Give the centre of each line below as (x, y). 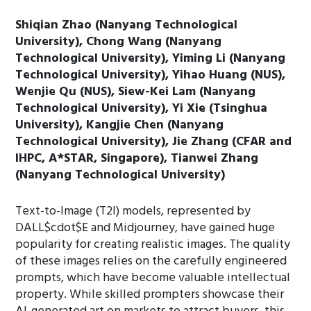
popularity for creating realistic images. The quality (153, 245)
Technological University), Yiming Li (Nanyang (151, 59)
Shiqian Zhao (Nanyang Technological (127, 25)
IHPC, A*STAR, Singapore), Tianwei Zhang (137, 159)
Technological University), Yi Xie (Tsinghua (142, 109)
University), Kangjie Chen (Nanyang (120, 125)
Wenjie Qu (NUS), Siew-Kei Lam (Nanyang (136, 92)
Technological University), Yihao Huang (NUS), (151, 75)
